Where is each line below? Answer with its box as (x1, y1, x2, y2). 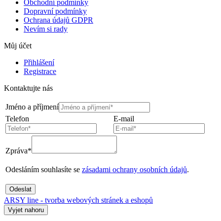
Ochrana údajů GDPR (24, 15, 93, 24)
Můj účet (4, 41, 32, 50)
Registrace (24, 67, 56, 75)
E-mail (113, 114, 134, 123)
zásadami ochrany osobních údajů (82, 165, 187, 174)
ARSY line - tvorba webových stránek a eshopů (4, 195, 153, 204)
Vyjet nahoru (8, 206, 44, 214)
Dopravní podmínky (24, 6, 87, 15)
